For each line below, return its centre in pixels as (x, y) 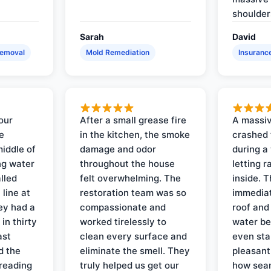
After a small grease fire (133, 120)
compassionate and (123, 207)
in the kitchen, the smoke (135, 134)
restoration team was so (133, 192)
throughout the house (128, 163)
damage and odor (118, 149)
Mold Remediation (118, 52)
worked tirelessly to (123, 221)
